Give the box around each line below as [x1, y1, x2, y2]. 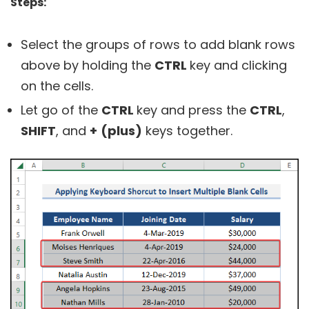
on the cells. [21, 77, 93, 94]
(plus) [101, 121, 142, 139]
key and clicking [190, 56, 287, 74]
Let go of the [21, 101, 101, 119]
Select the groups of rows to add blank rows [21, 35, 295, 53]
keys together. [142, 121, 232, 139]
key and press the [137, 101, 250, 119]
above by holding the [21, 56, 154, 74]
